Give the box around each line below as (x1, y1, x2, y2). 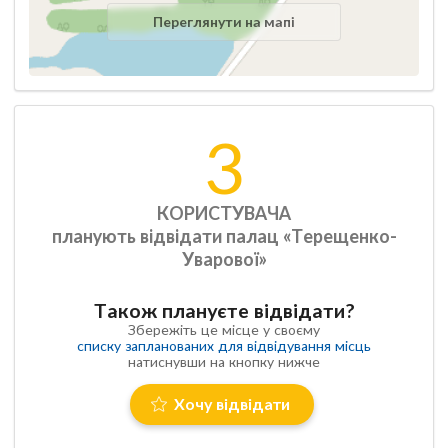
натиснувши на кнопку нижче (128, 352, 320, 370)
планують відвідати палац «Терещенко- (51, 224, 397, 247)
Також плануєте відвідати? (93, 298, 355, 322)
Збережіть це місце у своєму (128, 320, 320, 338)
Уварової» (181, 247, 267, 270)
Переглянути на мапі (153, 13, 295, 31)
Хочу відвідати (173, 394, 290, 414)
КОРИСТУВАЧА (157, 201, 291, 224)
